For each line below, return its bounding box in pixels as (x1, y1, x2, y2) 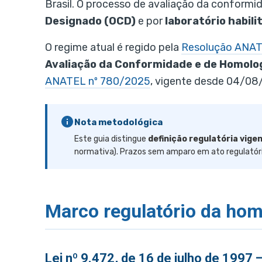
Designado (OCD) (45, 15, 136, 28)
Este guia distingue (74, 134, 148, 144)
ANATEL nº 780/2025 (45, 75, 150, 88)
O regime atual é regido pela (45, 41, 181, 54)
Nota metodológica (74, 117, 163, 128)
